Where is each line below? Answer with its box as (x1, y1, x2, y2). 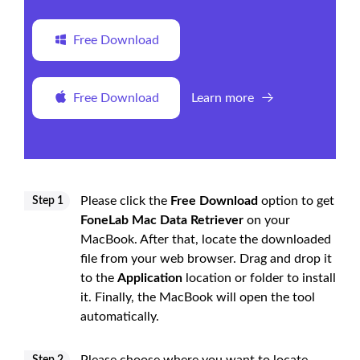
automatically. (80, 310, 159, 324)
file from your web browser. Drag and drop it (80, 252, 332, 266)
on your (243, 214, 290, 227)
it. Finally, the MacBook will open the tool (80, 291, 315, 305)
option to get (258, 194, 334, 208)
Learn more (191, 92, 254, 105)
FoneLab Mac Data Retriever (80, 214, 243, 227)
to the (80, 272, 117, 285)
